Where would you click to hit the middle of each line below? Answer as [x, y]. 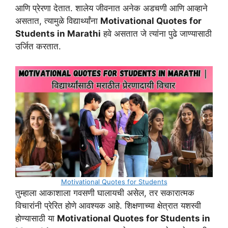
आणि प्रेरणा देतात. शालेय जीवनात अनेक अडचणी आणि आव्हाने [111, 8]
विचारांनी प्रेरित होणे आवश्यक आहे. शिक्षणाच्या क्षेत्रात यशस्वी [108, 205]
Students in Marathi [58, 34]
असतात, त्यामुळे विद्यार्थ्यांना [58, 21]
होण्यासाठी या [36, 218]
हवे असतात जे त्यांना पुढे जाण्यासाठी [156, 34]
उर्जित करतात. [38, 47]
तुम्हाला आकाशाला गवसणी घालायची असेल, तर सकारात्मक [105, 193]
